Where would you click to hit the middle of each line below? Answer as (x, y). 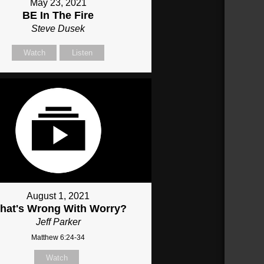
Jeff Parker (58, 222)
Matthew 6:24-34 (58, 238)
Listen (82, 52)
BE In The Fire (58, 15)
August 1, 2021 (58, 196)
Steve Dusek (58, 28)
